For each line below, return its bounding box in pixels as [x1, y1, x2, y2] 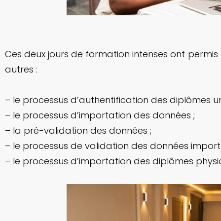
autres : [5, 63, 37, 75]
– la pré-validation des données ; [5, 124, 151, 137]
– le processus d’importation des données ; [5, 109, 195, 121]
